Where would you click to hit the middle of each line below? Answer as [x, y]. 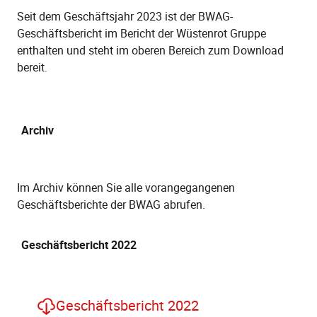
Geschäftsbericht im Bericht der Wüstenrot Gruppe [142, 33]
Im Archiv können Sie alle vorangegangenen [126, 187]
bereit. [32, 67]
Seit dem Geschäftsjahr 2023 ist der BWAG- [125, 16]
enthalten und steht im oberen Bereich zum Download [150, 50]
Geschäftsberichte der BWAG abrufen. [111, 204]
